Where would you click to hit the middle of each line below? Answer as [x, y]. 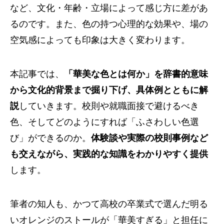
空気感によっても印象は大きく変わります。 [100, 40]
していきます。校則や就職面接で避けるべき [109, 106]
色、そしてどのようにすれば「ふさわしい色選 [104, 122]
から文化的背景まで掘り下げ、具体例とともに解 [109, 90]
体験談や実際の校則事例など [149, 138]
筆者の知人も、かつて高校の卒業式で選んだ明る [109, 204]
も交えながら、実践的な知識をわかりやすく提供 [109, 154]
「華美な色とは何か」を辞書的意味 [136, 74]
